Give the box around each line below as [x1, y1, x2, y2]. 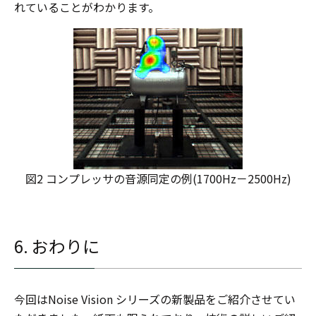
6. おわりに [14, 233, 99, 258]
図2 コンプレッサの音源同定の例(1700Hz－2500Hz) [25, 170, 291, 187]
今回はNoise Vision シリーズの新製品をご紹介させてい [14, 291, 296, 308]
